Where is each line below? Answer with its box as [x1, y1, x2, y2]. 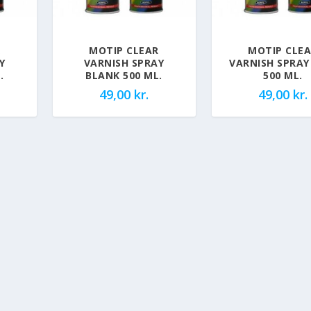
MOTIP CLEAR [89, 43, 159, 57]
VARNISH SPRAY [83, 56, 165, 69]
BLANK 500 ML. [85, 68, 162, 82]
